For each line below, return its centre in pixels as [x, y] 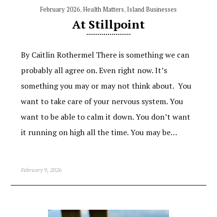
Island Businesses [152, 9]
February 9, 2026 [41, 170]
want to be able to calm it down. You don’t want [105, 117]
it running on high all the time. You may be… [99, 132]
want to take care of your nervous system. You [102, 101]
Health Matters [104, 9]
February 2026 [60, 9]
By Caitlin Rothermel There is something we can [105, 55]
